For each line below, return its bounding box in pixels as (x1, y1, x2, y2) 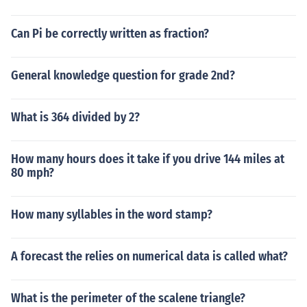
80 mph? (11, 165, 54, 180)
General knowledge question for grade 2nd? (11, 68, 235, 83)
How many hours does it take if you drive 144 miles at (11, 151, 284, 167)
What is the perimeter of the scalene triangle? (11, 291, 245, 306)
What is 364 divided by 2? (11, 110, 140, 125)
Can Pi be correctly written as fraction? (11, 26, 209, 41)
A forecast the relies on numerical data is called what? (11, 249, 288, 264)
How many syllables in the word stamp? (11, 207, 212, 222)
